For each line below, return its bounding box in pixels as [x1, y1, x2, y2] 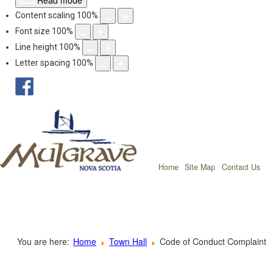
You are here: [17, 235, 69, 247]
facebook [41, 77, 76, 89]
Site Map [185, 161, 215, 172]
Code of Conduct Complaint [160, 235, 266, 247]
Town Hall [109, 235, 147, 247]
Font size [15, 26, 50, 36]
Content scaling [15, 10, 75, 20]
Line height [15, 41, 57, 52]
